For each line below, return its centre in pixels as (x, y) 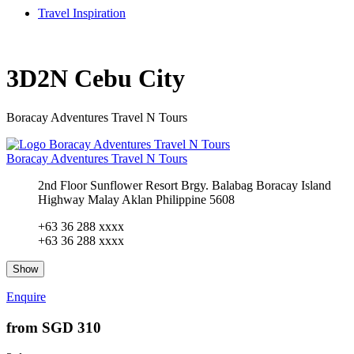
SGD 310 (70, 327)
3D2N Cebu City (96, 79)
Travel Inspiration (82, 13)
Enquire (26, 296)
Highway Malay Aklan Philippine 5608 (136, 199)
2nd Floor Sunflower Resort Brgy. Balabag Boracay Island (185, 185)
